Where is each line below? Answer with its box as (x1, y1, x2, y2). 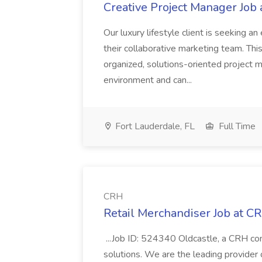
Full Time (216, 120, 256, 133)
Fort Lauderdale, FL (113, 120, 195, 133)
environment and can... (104, 74, 194, 87)
